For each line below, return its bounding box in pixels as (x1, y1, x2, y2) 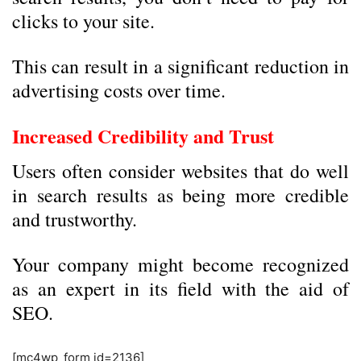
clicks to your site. (12, 8, 155, 34)
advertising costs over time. (12, 77, 226, 103)
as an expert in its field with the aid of (12, 276, 349, 301)
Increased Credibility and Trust (12, 122, 274, 150)
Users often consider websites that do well (12, 158, 349, 184)
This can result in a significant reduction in (12, 53, 349, 79)
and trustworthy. (12, 206, 137, 232)
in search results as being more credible (12, 182, 349, 208)
